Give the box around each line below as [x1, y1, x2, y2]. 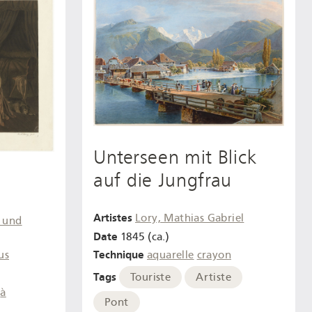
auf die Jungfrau [93, 169, 233, 192]
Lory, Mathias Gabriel [135, 211, 244, 224]
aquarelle [147, 249, 194, 262]
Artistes [93, 210, 132, 224]
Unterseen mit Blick [93, 146, 257, 169]
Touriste [130, 271, 171, 284]
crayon [196, 249, 231, 262]
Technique [93, 248, 144, 262]
